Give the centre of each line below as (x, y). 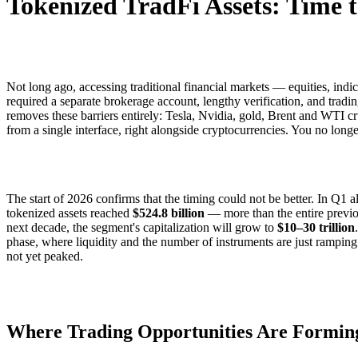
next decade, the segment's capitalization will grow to (142, 227)
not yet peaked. (45, 256)
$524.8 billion (169, 213)
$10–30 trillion (316, 227)
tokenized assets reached (70, 213)
